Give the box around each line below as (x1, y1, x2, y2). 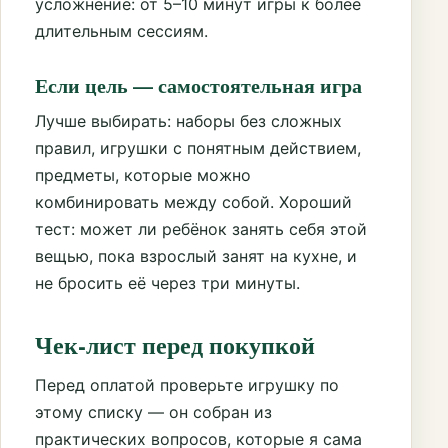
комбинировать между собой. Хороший (35, 191, 352, 212)
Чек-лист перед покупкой (35, 327, 315, 363)
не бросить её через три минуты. (35, 272, 300, 293)
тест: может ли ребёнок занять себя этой (35, 218, 367, 239)
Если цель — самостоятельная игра (35, 70, 362, 100)
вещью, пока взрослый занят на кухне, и (35, 245, 357, 266)
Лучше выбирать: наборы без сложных (35, 110, 342, 131)
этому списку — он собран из (35, 402, 272, 423)
